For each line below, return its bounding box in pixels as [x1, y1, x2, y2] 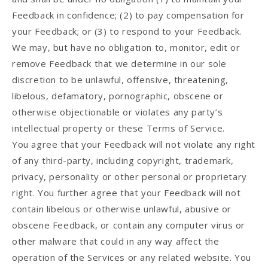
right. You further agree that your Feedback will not [12, 187, 241, 199]
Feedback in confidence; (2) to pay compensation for [12, 9, 245, 22]
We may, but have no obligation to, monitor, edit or [12, 41, 240, 54]
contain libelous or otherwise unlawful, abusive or [12, 203, 232, 215]
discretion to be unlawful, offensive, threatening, [12, 74, 229, 86]
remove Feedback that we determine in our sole [12, 57, 227, 70]
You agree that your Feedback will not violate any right [12, 138, 256, 151]
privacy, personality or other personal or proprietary [12, 170, 247, 183]
